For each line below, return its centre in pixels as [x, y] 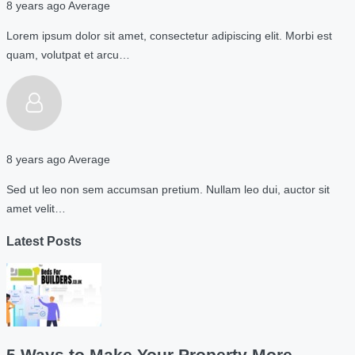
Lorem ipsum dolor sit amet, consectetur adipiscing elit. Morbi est [169, 35]
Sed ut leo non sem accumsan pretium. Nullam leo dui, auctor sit [168, 190]
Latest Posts [44, 240]
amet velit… [36, 209]
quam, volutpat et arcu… [68, 54]
